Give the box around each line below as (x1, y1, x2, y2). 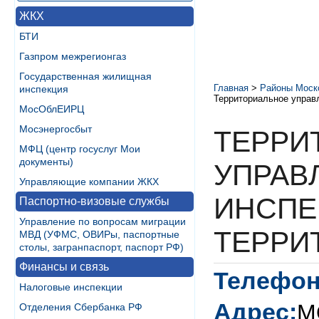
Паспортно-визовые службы (19, 195, 169, 207)
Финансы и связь (19, 261, 109, 273)
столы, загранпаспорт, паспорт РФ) (19, 241, 184, 253)
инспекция (19, 83, 68, 95)
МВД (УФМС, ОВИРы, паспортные (19, 229, 179, 240)
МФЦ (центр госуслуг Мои (19, 143, 140, 155)
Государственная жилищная (19, 70, 152, 82)
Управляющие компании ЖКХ (19, 176, 159, 187)
